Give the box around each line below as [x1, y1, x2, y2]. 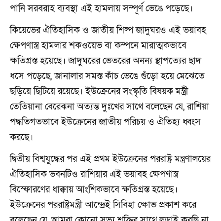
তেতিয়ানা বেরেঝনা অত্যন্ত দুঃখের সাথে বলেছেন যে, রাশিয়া [10, 100, 209, 113]
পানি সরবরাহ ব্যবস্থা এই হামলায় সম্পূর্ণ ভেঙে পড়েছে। [10, 2, 193, 15]
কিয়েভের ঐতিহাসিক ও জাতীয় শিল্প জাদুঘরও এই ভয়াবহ [10, 24, 206, 37]
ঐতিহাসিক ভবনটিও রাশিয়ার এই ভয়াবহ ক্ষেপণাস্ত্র [10, 168, 179, 181]
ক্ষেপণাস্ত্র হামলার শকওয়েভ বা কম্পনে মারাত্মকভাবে [10, 39, 186, 52]
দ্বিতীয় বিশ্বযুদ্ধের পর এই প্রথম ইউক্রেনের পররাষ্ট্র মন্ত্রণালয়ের [10, 152, 211, 165]
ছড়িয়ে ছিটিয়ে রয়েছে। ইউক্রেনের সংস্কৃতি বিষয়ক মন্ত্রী [10, 85, 188, 98]
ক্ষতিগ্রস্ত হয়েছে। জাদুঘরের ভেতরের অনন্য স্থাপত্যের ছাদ [10, 54, 201, 67]
